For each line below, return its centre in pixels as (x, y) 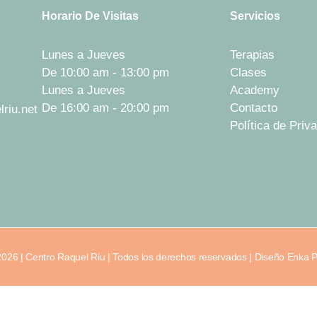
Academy (254, 91)
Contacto (253, 108)
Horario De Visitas (91, 16)
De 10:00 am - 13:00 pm (106, 73)
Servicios (255, 16)
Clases (248, 73)
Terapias (252, 55)
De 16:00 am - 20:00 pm (106, 108)
